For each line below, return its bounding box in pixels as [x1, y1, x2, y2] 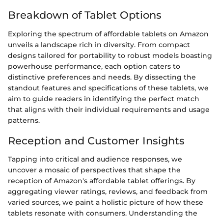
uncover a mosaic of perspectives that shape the [8, 165, 181, 174]
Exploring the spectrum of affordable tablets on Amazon [8, 29, 209, 38]
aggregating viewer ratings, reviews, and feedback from [8, 187, 208, 196]
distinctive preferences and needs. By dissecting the [8, 72, 196, 82]
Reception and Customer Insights [8, 134, 185, 147]
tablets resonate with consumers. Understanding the [8, 209, 197, 218]
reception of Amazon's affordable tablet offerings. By [8, 176, 195, 185]
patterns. [8, 115, 40, 125]
